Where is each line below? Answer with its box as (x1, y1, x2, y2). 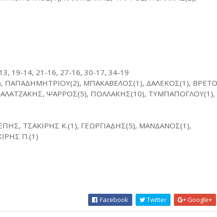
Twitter (145, 195, 167, 204)
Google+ (186, 195, 213, 204)
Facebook (98, 195, 129, 204)
